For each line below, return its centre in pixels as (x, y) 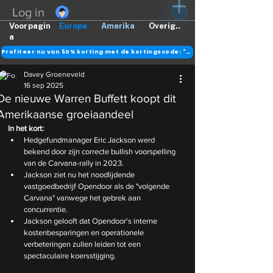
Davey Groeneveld (54, 74)
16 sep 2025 (44, 85)
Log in (29, 12)
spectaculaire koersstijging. (70, 256)
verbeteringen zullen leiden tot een (83, 244)
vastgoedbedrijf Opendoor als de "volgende (97, 186)
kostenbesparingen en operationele (85, 232)
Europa (73, 26)
